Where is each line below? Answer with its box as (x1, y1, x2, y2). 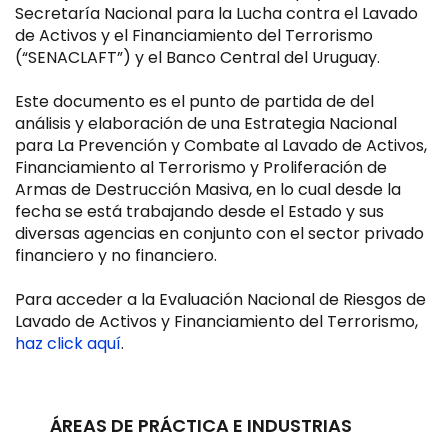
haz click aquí (15, 332, 121, 355)
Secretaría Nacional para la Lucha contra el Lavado (15, 2, 418, 25)
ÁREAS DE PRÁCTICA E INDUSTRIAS (50, 413, 352, 438)
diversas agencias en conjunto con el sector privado (15, 222, 424, 245)
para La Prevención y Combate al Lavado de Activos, (15, 134, 427, 157)
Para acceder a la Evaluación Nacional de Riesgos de (15, 288, 426, 311)
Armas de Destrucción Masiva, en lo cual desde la (15, 178, 401, 201)
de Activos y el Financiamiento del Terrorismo (15, 24, 373, 47)
